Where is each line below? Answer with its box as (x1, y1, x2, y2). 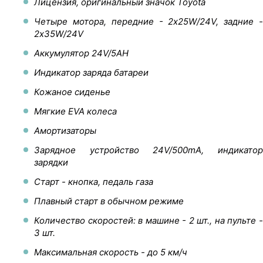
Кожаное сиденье (34, 86, 110, 97)
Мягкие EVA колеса (34, 105, 117, 117)
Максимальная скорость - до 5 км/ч (34, 246, 187, 258)
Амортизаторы (34, 124, 96, 136)
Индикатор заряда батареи (34, 66, 149, 78)
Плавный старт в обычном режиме (34, 195, 184, 207)
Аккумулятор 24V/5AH (34, 47, 129, 59)
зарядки (34, 156, 68, 168)
